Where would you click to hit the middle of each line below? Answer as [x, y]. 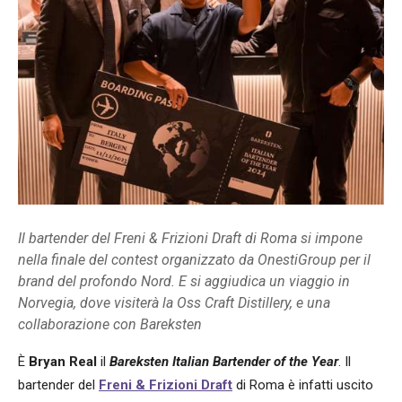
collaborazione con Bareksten [110, 325]
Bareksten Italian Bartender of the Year [224, 362]
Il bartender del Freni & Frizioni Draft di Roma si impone [190, 239]
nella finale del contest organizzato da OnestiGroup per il [194, 260]
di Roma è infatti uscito [303, 385]
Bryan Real [63, 362]
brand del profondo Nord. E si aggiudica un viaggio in [184, 282]
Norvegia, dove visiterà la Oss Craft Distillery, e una [174, 303]
